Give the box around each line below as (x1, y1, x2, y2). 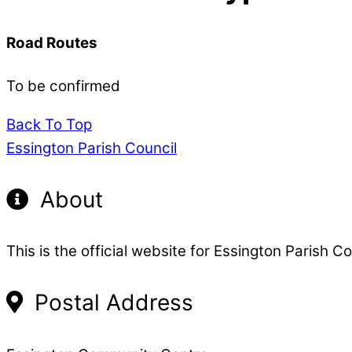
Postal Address (28, 289, 193, 317)
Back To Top (6, 115, 92, 134)
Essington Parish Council (6, 138, 177, 157)
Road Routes (6, 33, 97, 52)
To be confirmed (6, 76, 120, 95)
